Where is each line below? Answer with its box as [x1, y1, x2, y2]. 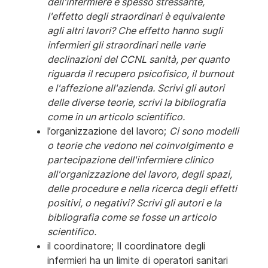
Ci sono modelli [169, 124, 239, 137]
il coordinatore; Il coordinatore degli [47, 239, 205, 252]
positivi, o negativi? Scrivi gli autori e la [47, 196, 221, 209]
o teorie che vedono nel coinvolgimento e [47, 139, 233, 151]
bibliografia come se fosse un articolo [47, 211, 217, 223]
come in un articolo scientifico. [47, 110, 187, 123]
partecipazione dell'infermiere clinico [47, 153, 214, 166]
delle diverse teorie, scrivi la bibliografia [47, 96, 226, 108]
